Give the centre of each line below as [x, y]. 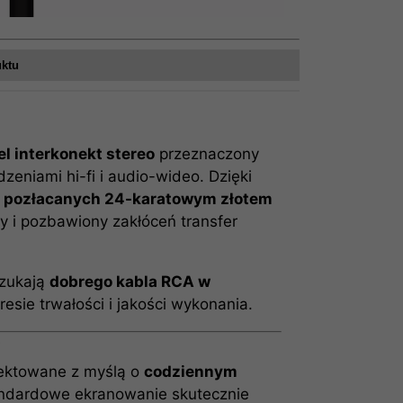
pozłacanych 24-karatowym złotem [139, 199]
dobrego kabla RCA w [130, 282]
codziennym [191, 371]
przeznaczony [207, 154]
